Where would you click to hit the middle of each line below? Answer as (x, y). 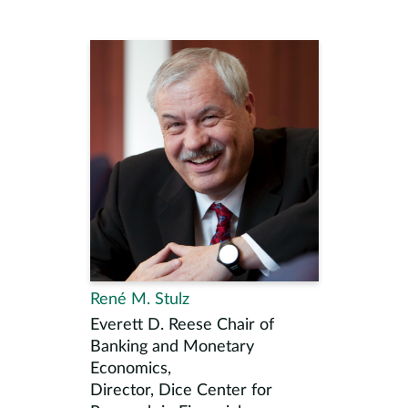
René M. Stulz (139, 300)
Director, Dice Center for (181, 391)
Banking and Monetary (172, 347)
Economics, (130, 369)
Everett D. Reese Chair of (182, 325)
